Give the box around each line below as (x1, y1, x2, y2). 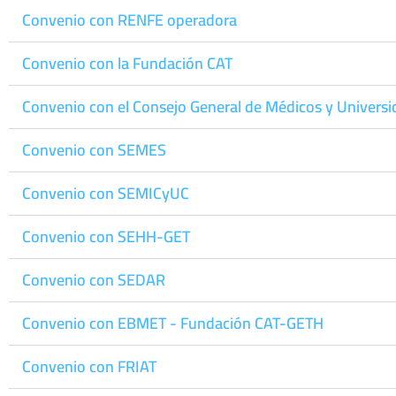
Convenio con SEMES (22, 135, 166, 164)
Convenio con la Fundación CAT (22, 49, 232, 78)
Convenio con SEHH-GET (22, 222, 190, 251)
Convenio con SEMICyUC (22, 179, 189, 208)
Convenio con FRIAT (22, 352, 156, 381)
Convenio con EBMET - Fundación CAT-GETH (22, 308, 324, 338)
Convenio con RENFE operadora (22, 5, 237, 34)
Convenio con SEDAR (22, 265, 165, 294)
